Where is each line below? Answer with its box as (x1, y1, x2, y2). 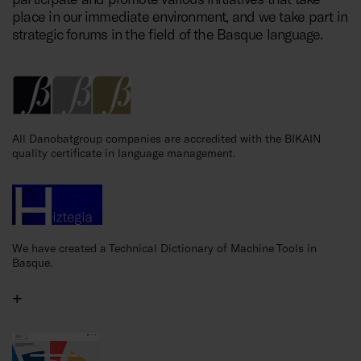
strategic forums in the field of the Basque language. (12, 24, 323, 43)
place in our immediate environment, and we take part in (12, 6, 348, 25)
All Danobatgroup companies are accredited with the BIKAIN (12, 131, 321, 145)
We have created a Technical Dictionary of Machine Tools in (12, 240, 317, 255)
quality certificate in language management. (12, 145, 235, 160)
